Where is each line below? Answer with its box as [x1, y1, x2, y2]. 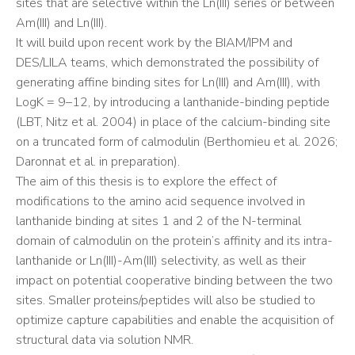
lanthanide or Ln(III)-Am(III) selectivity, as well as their [16, 252, 306, 269]
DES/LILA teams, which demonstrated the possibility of [16, 54, 319, 71]
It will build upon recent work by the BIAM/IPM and [16, 34, 292, 52]
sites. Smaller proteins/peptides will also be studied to [16, 292, 315, 309]
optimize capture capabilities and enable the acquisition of [16, 311, 334, 329]
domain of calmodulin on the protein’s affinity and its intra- [16, 232, 333, 250]
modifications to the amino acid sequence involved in [16, 193, 305, 210]
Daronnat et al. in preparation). [16, 153, 180, 170]
